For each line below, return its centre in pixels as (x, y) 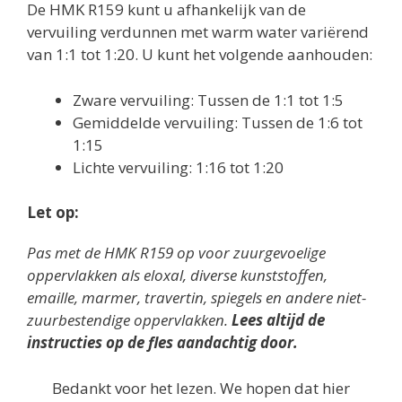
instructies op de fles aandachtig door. (162, 342)
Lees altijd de (278, 320)
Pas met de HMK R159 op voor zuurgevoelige (176, 253)
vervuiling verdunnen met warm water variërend (198, 32)
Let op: (53, 212)
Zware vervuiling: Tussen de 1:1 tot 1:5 (208, 100)
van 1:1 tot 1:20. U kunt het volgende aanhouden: (200, 54)
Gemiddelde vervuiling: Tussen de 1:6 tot (218, 122)
